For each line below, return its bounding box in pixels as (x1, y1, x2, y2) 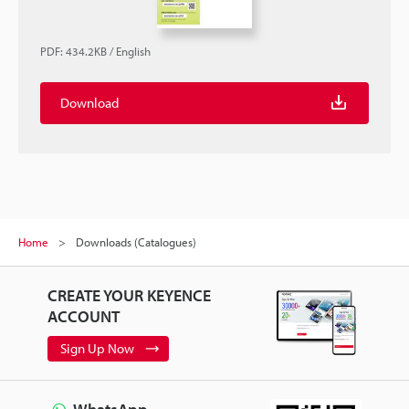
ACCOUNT (47, 305, 120, 327)
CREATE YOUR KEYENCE (47, 284, 211, 306)
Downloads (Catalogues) (76, 234, 196, 249)
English (116, 43, 151, 58)
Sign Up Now (59, 339, 134, 357)
